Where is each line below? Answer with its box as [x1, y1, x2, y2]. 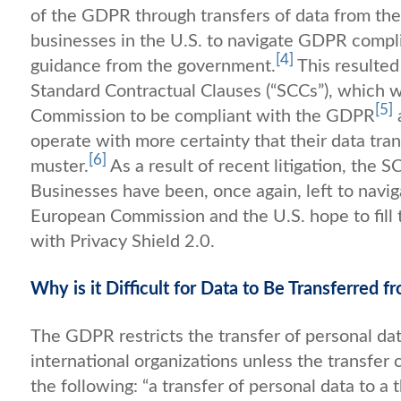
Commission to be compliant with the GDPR [30, 107, 375, 125]
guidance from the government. [30, 56, 276, 75]
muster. [30, 157, 89, 175]
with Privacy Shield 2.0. [30, 232, 215, 251]
